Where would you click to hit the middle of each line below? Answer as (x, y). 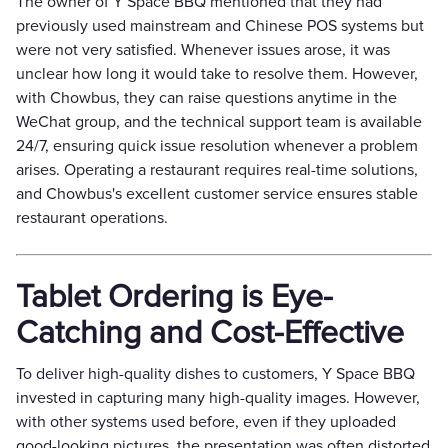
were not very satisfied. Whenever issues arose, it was (203, 49)
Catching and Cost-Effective (210, 333)
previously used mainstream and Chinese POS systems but (220, 25)
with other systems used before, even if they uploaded (206, 421)
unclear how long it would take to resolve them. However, (217, 73)
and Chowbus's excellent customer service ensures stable (217, 193)
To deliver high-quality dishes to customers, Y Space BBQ (215, 373)
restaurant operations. (92, 217)
